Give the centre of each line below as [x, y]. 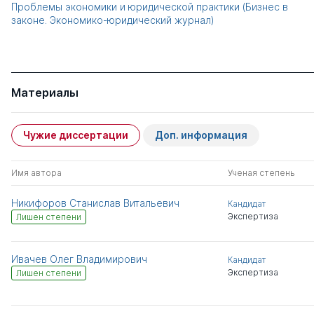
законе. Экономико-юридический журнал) [113, 20]
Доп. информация [201, 135]
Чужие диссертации [76, 135]
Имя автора [36, 173]
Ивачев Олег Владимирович [79, 259]
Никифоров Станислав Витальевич [95, 203]
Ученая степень [261, 173]
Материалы [45, 93]
